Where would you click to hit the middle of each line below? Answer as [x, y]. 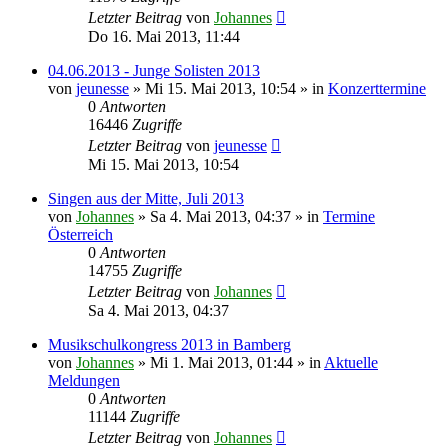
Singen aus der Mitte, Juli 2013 [146, 198]
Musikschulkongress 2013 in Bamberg [169, 344]
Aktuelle [351, 362]
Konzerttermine [377, 88]
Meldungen [84, 380]
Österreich [80, 234]
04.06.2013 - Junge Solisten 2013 [154, 70]
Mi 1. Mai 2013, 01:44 [221, 362]
